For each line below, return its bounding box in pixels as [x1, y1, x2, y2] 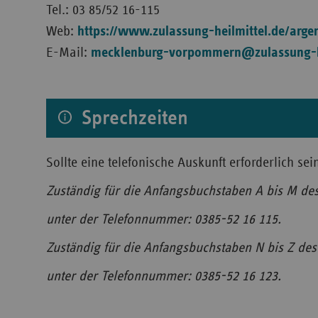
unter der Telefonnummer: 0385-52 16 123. [46, 269, 281, 283]
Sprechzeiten [77, 107, 189, 128]
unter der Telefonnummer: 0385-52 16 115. [46, 212, 281, 226]
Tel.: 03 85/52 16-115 [46, 3, 160, 17]
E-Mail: [46, 45, 91, 60]
